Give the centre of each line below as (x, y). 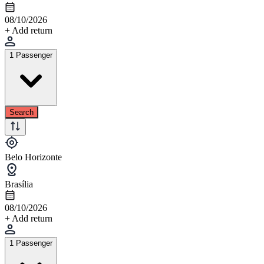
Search (22, 112)
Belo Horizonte (33, 157)
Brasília (19, 184)
